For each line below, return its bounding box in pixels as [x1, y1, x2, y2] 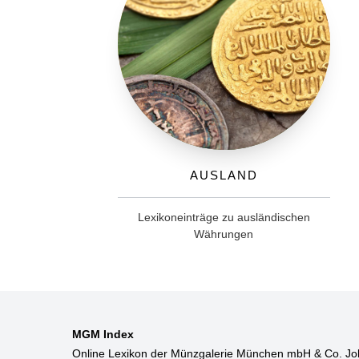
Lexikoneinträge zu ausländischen [137, 210, 310, 224]
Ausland [189, 163, 259, 183]
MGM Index [71, 327, 134, 341]
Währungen [194, 227, 254, 240]
